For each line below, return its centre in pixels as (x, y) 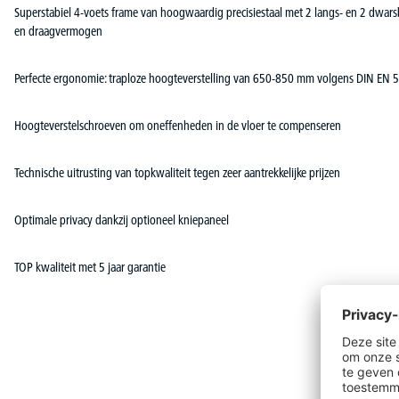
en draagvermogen (58, 31)
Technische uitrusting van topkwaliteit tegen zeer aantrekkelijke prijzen (177, 172)
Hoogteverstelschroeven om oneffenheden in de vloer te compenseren (178, 125)
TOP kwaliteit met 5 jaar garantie (90, 267)
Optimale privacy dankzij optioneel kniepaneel (122, 220)
